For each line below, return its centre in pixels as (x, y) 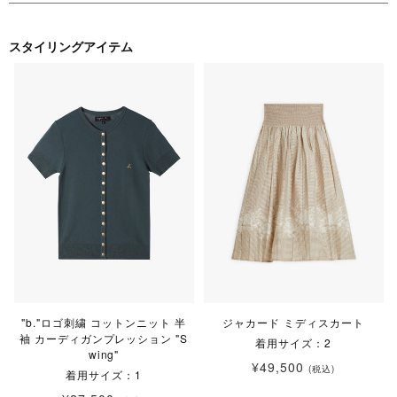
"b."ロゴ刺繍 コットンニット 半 (104, 322)
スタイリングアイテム (71, 46)
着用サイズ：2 (293, 342)
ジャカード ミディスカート (293, 322)
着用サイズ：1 (104, 374)
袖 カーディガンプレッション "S (104, 338)
